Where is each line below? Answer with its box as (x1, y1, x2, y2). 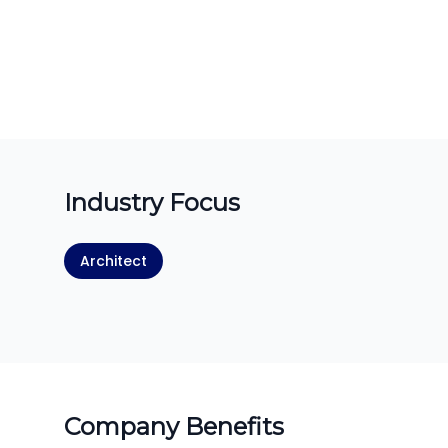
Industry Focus (64, 188, 240, 217)
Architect (80, 251, 147, 271)
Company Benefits (64, 412, 284, 441)
